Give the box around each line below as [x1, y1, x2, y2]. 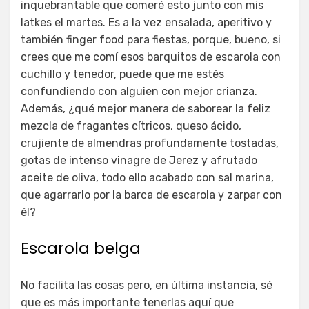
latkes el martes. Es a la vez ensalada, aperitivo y [21, 16, 272, 30]
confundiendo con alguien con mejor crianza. [21, 85, 257, 99]
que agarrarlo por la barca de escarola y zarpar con [21, 188, 282, 202]
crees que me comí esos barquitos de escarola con [21, 50, 281, 64]
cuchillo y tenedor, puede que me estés [21, 68, 224, 81]
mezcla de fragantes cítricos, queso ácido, [21, 119, 241, 133]
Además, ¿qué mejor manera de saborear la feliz [21, 102, 270, 116]
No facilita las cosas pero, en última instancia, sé [21, 279, 272, 292]
